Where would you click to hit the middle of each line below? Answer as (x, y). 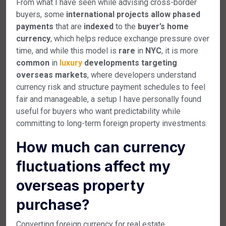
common (33, 63)
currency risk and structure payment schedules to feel (111, 87)
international (90, 14)
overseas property (80, 185)
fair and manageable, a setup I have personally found (109, 99)
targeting (159, 63)
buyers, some (41, 14)
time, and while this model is (67, 50)
